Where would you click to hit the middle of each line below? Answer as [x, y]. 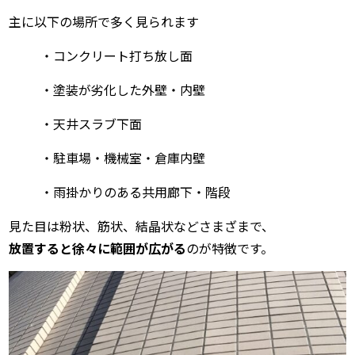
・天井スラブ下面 [92, 124]
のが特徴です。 [230, 248]
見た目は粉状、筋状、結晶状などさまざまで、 [142, 226]
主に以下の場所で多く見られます [104, 22]
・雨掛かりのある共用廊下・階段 [136, 192]
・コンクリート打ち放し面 [117, 56]
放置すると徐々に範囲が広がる [98, 248]
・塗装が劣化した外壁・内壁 [123, 90]
